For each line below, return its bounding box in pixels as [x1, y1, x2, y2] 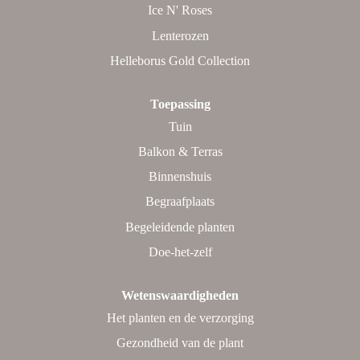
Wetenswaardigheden [121, 288, 239, 302]
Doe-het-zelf [148, 244, 212, 259]
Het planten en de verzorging [106, 310, 254, 325]
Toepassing [149, 96, 211, 111]
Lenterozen [151, 28, 209, 43]
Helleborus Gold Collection [110, 53, 250, 67]
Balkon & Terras [137, 144, 223, 158]
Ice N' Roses [148, 3, 212, 18]
